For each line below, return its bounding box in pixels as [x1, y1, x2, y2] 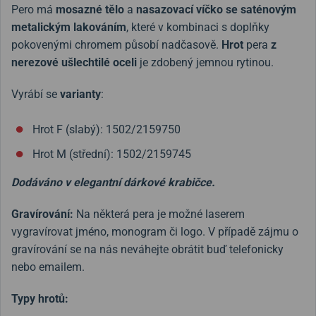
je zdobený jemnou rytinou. [137, 56, 274, 69]
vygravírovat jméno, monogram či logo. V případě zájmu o [11, 225, 298, 238]
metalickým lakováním [11, 20, 126, 34]
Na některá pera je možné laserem [76, 207, 245, 221]
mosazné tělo [56, 3, 124, 16]
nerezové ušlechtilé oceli [11, 56, 137, 69]
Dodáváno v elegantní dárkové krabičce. [11, 176, 215, 189]
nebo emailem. [11, 260, 85, 274]
